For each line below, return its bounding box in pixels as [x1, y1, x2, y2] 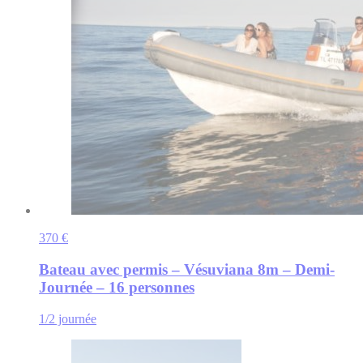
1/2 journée [39, 311, 96, 326]
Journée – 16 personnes [39, 278, 194, 296]
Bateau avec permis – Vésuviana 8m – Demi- [39, 260, 335, 278]
